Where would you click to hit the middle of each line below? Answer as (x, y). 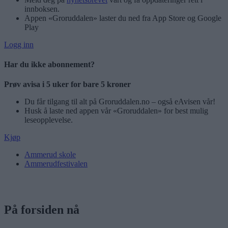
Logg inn (19, 44)
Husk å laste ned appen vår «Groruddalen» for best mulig (116, 111)
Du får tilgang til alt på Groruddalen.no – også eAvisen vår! (120, 102)
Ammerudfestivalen (56, 164)
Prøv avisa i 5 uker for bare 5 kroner (67, 84)
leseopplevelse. (49, 120)
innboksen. (42, 9)
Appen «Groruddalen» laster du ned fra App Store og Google (123, 18)
